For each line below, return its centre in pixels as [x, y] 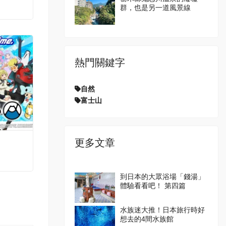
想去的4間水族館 [147, 219]
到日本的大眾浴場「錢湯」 [162, 177]
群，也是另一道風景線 [155, 8]
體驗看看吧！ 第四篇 [153, 186]
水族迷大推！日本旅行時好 [162, 210]
